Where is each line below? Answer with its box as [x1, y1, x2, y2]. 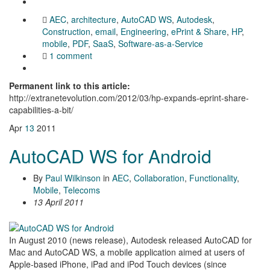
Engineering [121, 25, 166, 38]
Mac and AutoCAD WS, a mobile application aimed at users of [9, 245, 245, 258]
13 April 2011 [33, 196, 84, 209]
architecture [71, 13, 116, 26]
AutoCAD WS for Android [9, 143, 212, 169]
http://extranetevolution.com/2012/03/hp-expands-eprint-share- [9, 92, 249, 104]
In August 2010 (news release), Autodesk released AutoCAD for [9, 233, 252, 246]
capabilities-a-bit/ [9, 104, 74, 116]
